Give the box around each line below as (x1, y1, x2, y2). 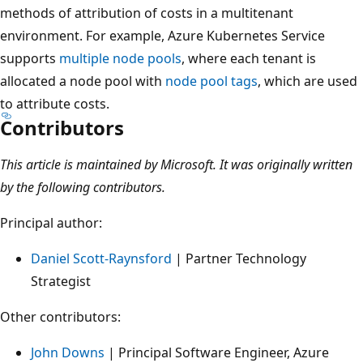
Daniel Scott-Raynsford (31, 249, 172, 267)
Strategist (31, 271, 91, 290)
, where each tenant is (181, 49, 316, 67)
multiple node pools (59, 49, 181, 67)
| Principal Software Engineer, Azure (105, 343, 329, 361)
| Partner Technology (172, 249, 306, 267)
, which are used (258, 71, 357, 90)
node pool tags (165, 71, 258, 90)
